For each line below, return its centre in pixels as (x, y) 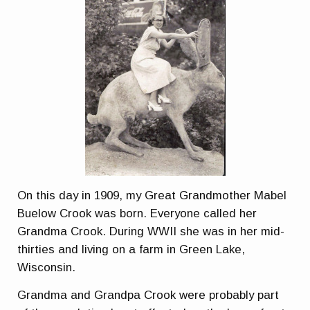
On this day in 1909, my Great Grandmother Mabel (152, 196)
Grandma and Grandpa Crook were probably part (148, 295)
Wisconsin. (47, 268)
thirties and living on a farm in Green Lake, (131, 250)
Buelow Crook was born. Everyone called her (137, 214)
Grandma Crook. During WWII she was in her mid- (151, 232)
